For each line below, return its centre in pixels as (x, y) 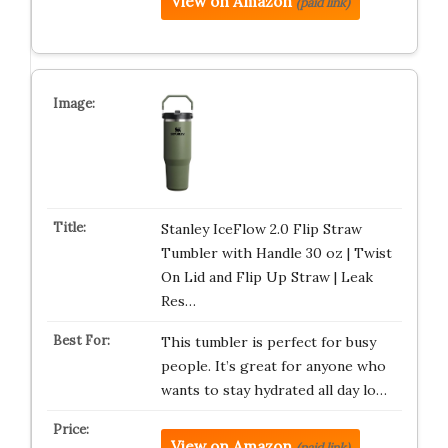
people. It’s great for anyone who (273, 366)
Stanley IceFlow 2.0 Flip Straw (261, 229)
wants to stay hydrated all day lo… (273, 390)
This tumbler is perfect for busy (268, 342)
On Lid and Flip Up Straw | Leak (266, 277)
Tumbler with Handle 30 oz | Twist (276, 253)
